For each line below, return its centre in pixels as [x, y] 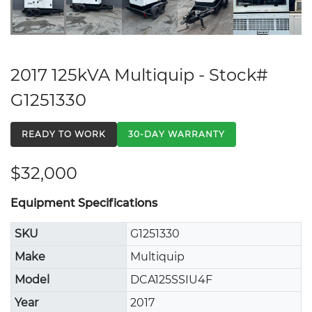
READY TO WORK [64, 134]
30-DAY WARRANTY [177, 134]
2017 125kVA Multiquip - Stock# [139, 75]
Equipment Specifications [84, 203]
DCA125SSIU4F [171, 279]
